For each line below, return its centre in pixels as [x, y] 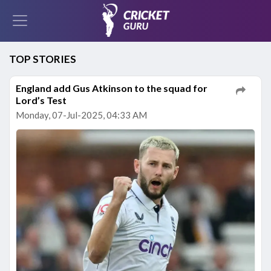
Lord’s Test [41, 100]
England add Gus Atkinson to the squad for [112, 88]
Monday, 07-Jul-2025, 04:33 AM [81, 115]
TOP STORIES [43, 59]
